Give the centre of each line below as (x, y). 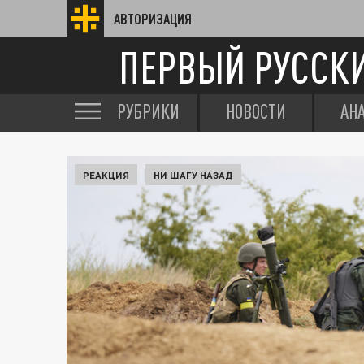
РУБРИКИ (148, 111)
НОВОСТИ (256, 111)
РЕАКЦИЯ (106, 175)
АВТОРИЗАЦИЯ (153, 19)
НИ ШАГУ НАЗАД (193, 175)
